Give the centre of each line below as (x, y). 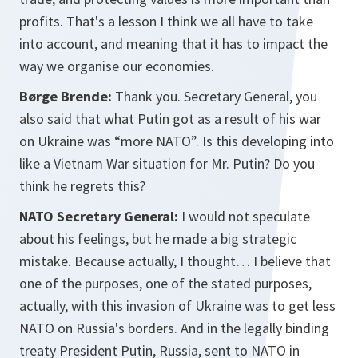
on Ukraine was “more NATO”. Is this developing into (177, 141)
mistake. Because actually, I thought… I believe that (175, 261)
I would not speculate (244, 216)
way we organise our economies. (117, 66)
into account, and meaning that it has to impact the (173, 44)
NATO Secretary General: (99, 216)
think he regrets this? (82, 186)
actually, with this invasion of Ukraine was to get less (177, 306)
